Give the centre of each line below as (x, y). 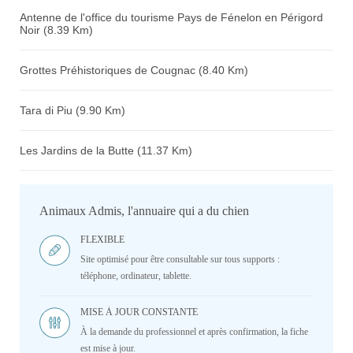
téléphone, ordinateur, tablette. (136, 276)
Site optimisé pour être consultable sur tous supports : (180, 259)
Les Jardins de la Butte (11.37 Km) (106, 150)
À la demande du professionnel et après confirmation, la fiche (194, 332)
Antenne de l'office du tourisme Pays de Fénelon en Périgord (171, 17)
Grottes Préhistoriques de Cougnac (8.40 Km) (134, 70)
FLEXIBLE (102, 240)
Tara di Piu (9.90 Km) (72, 110)
